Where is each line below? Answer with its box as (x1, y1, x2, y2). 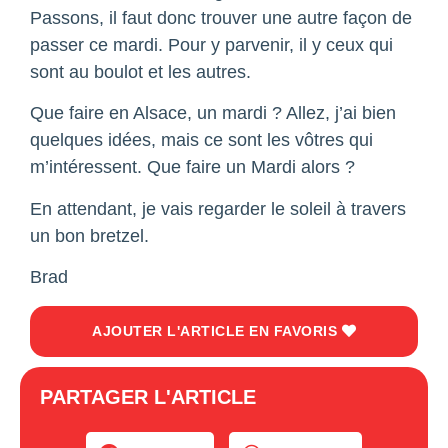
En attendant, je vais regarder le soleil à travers (30, 198, 406, 219)
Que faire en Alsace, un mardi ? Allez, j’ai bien (30, 103, 396, 124)
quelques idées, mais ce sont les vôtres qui (30, 130, 373, 151)
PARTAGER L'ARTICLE (40, 385, 256, 408)
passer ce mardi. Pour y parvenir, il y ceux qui (30, 35, 393, 56)
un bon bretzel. (30, 225, 149, 246)
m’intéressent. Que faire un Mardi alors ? (30, 157, 355, 178)
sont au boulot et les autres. (30, 62, 251, 83)
